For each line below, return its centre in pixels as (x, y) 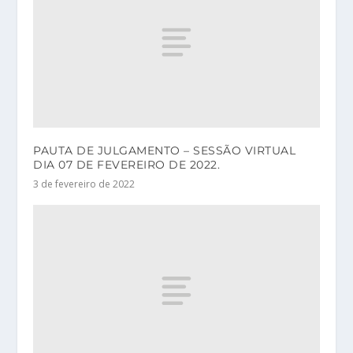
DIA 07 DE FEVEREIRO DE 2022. (127, 165)
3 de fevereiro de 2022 (84, 184)
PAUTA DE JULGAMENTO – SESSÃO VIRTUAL (165, 151)
